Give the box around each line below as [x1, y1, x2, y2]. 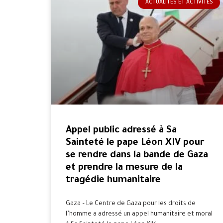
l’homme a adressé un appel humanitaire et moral [66, 211, 213, 218]
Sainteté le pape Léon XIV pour [66, 137, 204, 148]
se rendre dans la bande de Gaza [66, 150, 208, 161]
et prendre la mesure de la [66, 162, 183, 173]
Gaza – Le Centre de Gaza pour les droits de [66, 200, 196, 208]
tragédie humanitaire [66, 175, 161, 186]
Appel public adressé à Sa [66, 125, 177, 136]
